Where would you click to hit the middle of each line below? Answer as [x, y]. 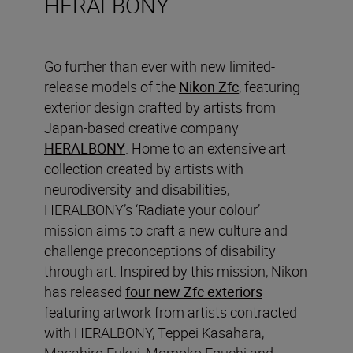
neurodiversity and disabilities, [137, 189]
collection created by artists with [144, 168]
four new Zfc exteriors [194, 291]
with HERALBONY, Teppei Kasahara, [154, 332]
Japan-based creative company [141, 127]
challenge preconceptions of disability [160, 250]
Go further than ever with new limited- [160, 66]
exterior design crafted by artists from [160, 107]
